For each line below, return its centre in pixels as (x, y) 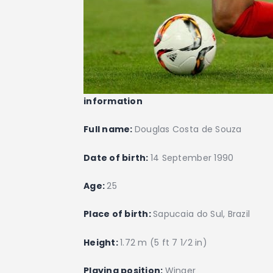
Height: (102, 242)
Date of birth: (117, 158)
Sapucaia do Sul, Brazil (202, 214)
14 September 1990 (193, 158)
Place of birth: (119, 214)
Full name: (109, 129)
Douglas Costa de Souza (188, 129)
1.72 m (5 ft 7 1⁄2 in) (164, 242)
